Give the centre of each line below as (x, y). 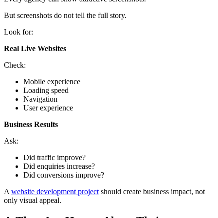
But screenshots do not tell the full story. (65, 15)
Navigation (40, 99)
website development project (55, 191)
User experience (48, 108)
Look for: (18, 32)
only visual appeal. (33, 200)
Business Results (31, 124)
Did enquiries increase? (59, 166)
